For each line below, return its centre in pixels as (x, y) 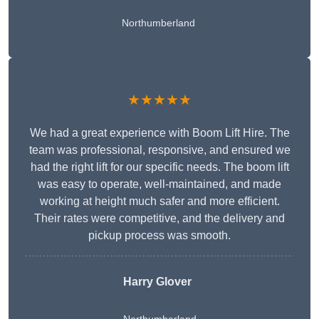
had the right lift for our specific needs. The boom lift (159, 167)
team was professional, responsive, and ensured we (159, 150)
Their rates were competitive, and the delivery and (159, 219)
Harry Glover (157, 282)
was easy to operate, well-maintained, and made (159, 184)
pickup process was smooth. (159, 236)
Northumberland (158, 23)
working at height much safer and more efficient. (159, 202)
